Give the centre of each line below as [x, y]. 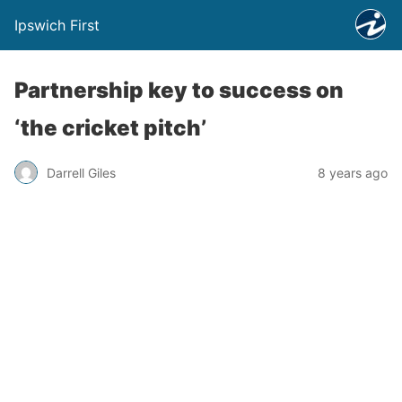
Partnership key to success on [179, 90]
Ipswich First [57, 25]
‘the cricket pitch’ [110, 128]
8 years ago [353, 172]
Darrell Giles [81, 172]
